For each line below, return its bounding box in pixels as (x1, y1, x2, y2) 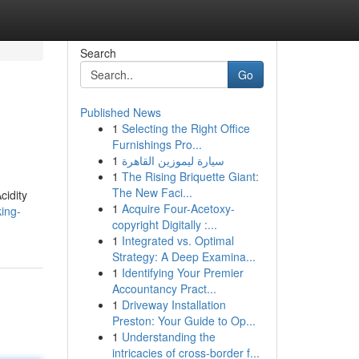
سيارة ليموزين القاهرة (121, 152, 224, 168)
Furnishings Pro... (111, 136, 202, 152)
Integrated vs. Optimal (121, 232, 234, 248)
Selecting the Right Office (121, 120, 250, 136)
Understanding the (121, 329, 216, 345)
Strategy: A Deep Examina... (111, 248, 256, 264)
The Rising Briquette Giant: (121, 168, 259, 184)
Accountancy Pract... (111, 280, 216, 296)
